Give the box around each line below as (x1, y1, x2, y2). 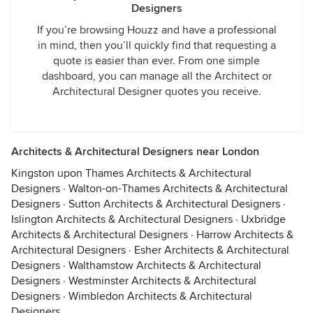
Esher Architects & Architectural (134, 243, 289, 257)
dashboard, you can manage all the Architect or (41, 69, 272, 83)
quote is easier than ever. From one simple (53, 54, 260, 68)
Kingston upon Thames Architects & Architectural (11, 166, 252, 180)
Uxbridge (241, 212, 286, 226)
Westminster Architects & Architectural (68, 274, 256, 288)
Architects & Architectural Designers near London (11, 145, 259, 159)
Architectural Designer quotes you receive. (52, 85, 261, 99)
